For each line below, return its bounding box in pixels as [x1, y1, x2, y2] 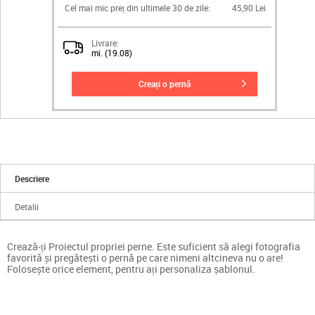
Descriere [15, 172, 50, 184]
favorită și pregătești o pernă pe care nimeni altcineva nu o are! [7, 250, 283, 264]
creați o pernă [144, 77, 191, 89]
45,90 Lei [232, 1, 266, 13]
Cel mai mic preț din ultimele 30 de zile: [65, 1, 210, 13]
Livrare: [91, 37, 119, 49]
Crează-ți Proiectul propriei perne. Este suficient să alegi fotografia [7, 239, 300, 253]
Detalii [15, 200, 39, 212]
